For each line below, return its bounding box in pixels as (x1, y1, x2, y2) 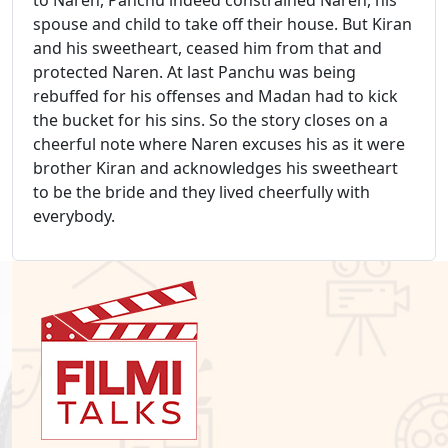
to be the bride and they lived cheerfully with (33, 180, 370, 203)
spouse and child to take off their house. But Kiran (33, 12, 412, 35)
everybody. (33, 204, 115, 227)
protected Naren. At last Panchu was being (33, 60, 356, 83)
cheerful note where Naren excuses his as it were (33, 132, 405, 155)
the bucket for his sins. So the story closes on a (33, 108, 388, 131)
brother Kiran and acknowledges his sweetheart (33, 156, 398, 179)
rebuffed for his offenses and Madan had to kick (33, 84, 398, 107)
